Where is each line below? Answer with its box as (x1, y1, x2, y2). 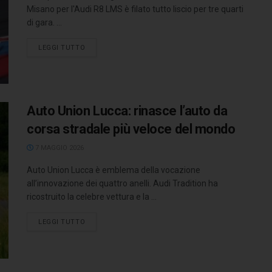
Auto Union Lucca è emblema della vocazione (27, 165, 200, 175)
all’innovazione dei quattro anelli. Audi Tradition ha (27, 178, 218, 189)
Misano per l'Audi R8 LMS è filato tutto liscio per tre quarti (27, 4, 243, 14)
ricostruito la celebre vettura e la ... (27, 192, 157, 202)
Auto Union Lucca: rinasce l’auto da (27, 103, 228, 119)
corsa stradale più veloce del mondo (27, 121, 236, 137)
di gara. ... (27, 18, 62, 27)
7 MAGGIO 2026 (33, 144, 84, 152)
